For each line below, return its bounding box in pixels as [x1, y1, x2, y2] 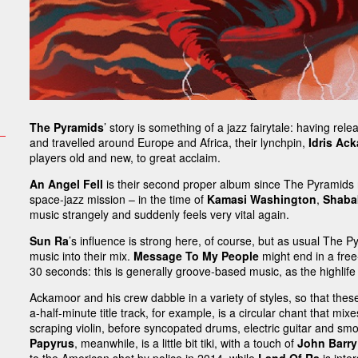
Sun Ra [30, 233, 70, 249]
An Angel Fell [30, 176, 104, 193]
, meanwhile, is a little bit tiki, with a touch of [74, 335, 298, 352]
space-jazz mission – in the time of [30, 191, 208, 208]
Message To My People [133, 248, 263, 265]
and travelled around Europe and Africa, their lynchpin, [30, 134, 309, 151]
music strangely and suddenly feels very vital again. [30, 206, 290, 223]
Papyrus [30, 335, 75, 352]
